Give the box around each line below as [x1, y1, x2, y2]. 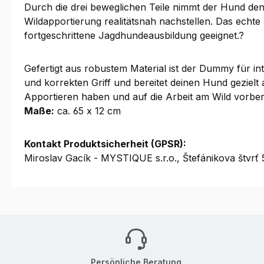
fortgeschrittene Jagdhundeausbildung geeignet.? [24, 29, 244, 41]
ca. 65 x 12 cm [54, 105, 121, 117]
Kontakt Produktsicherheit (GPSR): [24, 138, 186, 150]
